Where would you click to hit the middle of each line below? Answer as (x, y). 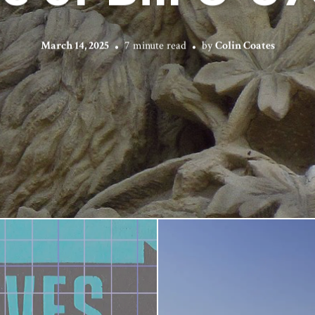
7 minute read (155, 46)
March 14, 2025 (75, 46)
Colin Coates (245, 46)
